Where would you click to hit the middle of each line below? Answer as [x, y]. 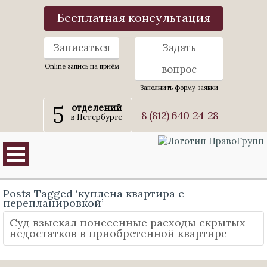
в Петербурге [96, 117]
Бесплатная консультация [133, 18]
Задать [179, 48]
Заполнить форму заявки [179, 88]
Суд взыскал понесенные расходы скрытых [128, 223]
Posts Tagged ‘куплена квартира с [94, 193]
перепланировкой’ [53, 203]
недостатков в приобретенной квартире [118, 233]
